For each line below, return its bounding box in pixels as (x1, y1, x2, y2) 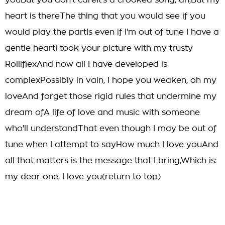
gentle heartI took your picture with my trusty (5, 44, 193, 52)
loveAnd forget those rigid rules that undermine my (5, 92, 216, 100)
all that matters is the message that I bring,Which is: (5, 157, 217, 165)
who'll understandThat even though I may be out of (5, 125, 216, 133)
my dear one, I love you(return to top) (5, 173, 161, 181)
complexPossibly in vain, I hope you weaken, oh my (5, 76, 216, 84)
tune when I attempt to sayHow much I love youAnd (5, 141, 218, 149)
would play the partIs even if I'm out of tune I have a (5, 28, 219, 36)
